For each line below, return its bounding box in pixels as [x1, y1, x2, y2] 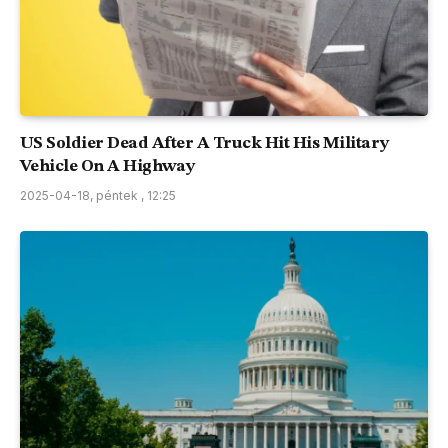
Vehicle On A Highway [20, 157, 195, 175]
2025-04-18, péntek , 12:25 [20, 187, 176, 203]
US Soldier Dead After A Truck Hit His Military [20, 134, 389, 152]
